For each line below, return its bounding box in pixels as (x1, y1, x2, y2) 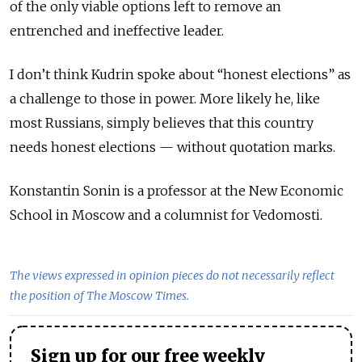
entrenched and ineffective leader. (10, 23, 224, 39)
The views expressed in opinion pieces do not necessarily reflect (10, 268, 335, 283)
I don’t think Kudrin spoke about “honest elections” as (10, 66, 351, 82)
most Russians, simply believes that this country (10, 115, 314, 131)
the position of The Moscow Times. (10, 288, 189, 303)
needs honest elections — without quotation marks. (10, 139, 335, 155)
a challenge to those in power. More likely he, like (10, 90, 320, 107)
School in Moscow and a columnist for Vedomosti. (10, 207, 322, 223)
